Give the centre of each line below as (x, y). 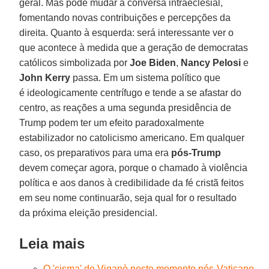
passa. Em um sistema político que (146, 77)
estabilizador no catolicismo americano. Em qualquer (132, 138)
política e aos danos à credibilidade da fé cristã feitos (132, 183)
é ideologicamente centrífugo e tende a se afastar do (131, 92)
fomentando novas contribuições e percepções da (125, 17)
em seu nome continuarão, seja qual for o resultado (128, 198)
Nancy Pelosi (211, 62)
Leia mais (52, 243)
